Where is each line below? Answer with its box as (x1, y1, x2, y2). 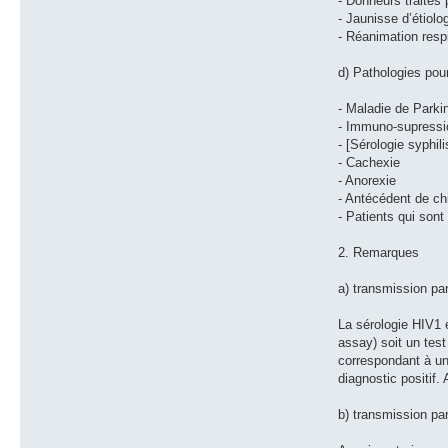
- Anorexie (338, 172, 397, 188)
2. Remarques (338, 244, 420, 260)
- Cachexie (338, 154, 401, 170)
